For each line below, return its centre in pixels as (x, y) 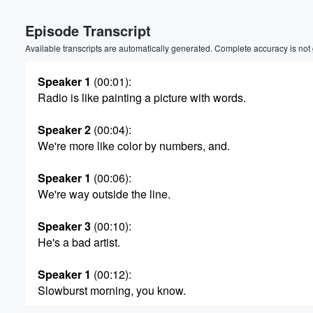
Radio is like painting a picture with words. (142, 97)
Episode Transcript (88, 30)
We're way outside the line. (104, 194)
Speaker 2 (64, 130)
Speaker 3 (64, 226)
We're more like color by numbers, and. (134, 146)
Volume (264, 22)
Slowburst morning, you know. (112, 290)
